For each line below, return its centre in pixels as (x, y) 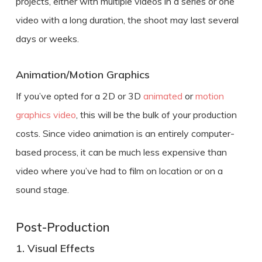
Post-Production (63, 227)
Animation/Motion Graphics (82, 74)
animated (163, 96)
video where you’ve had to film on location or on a (119, 170)
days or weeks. (47, 38)
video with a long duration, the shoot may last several (127, 20)
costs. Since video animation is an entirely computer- (125, 133)
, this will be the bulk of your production (156, 114)
